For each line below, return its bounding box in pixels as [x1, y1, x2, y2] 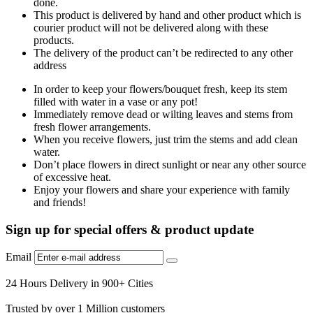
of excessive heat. [34, 170, 111, 183]
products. [34, 34, 74, 46]
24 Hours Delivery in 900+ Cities [6, 277, 153, 290]
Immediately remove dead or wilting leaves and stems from [34, 108, 293, 120]
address [34, 59, 66, 71]
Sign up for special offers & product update [6, 221, 254, 237]
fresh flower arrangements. [34, 120, 151, 133]
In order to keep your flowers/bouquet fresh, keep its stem [34, 82, 287, 95]
